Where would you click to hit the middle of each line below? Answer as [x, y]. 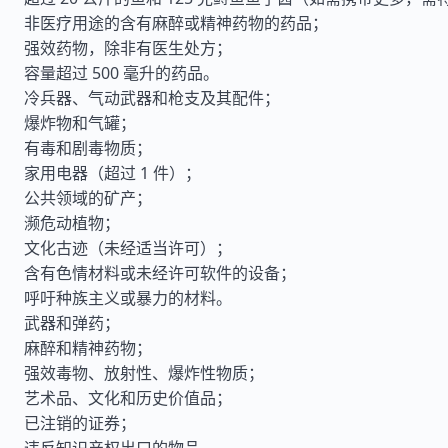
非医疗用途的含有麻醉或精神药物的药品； [176, 23]
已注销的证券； [80, 423]
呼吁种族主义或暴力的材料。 [128, 298]
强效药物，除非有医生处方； [128, 48]
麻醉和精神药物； [88, 348]
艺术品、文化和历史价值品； [128, 398]
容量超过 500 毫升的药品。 [121, 73]
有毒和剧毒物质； [88, 148]
